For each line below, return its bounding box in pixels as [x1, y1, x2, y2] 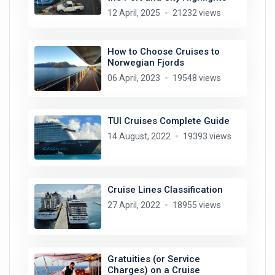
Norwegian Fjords [107, 57, 184, 69]
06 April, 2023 [107, 73, 160, 83]
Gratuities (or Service [107, 253, 200, 265]
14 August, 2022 [107, 131, 171, 141]
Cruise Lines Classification [107, 184, 223, 196]
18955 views [172, 200, 221, 211]
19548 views [172, 73, 221, 83]
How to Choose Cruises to [107, 46, 220, 58]
